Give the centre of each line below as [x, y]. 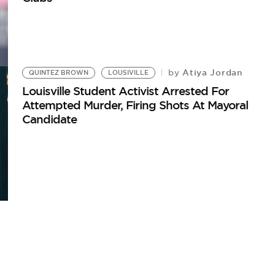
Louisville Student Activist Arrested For [126, 91]
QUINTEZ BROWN [59, 72]
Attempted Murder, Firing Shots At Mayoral [135, 105]
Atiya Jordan [211, 72]
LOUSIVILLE [129, 72]
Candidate [50, 119]
